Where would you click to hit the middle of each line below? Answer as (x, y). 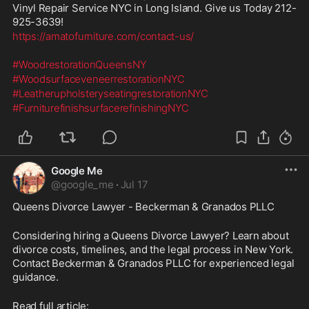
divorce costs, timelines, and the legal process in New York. (153, 249)
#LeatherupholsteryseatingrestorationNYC (111, 93)
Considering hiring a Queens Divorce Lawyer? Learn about (151, 235)
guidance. (37, 277)
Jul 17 (134, 184)
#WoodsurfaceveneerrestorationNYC (99, 79)
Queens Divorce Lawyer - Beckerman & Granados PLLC (145, 206)
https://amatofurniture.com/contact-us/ (103, 36)
